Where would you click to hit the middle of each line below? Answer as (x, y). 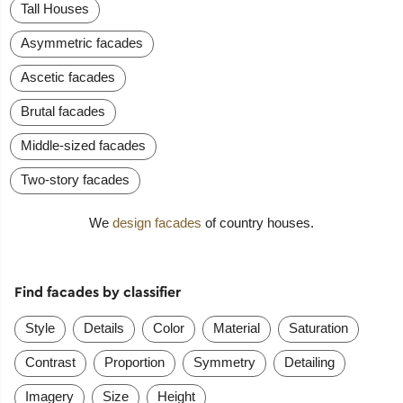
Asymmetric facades (82, 43)
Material (236, 327)
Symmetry (224, 362)
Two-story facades (76, 180)
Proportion (134, 362)
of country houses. (258, 223)
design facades (157, 223)
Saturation (318, 327)
